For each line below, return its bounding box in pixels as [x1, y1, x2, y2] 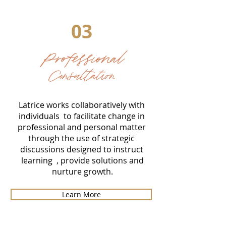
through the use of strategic [28, 132, 135, 144]
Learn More [62, 189, 101, 199]
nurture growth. [50, 165, 113, 177]
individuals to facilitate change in [18, 110, 145, 122]
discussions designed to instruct [20, 143, 143, 155]
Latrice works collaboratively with [18, 99, 145, 110]
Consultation [48, 68, 115, 85]
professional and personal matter [17, 121, 146, 133]
